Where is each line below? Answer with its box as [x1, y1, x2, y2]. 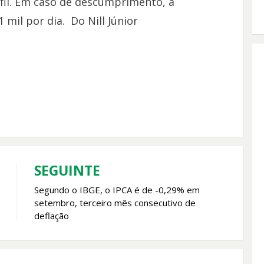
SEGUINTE [34, 161, 100, 180]
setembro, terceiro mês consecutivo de [34, 197, 196, 209]
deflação [34, 210, 69, 222]
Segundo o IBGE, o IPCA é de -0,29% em [34, 184, 200, 196]
